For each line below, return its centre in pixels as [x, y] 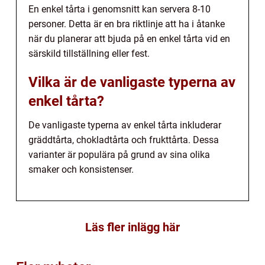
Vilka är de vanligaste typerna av [132, 82]
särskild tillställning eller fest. [89, 53]
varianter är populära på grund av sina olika [119, 154]
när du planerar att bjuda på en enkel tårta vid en [129, 38]
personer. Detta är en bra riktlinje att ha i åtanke [127, 24]
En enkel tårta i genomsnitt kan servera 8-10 [119, 9]
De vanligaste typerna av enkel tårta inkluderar [125, 125]
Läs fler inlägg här [132, 227]
